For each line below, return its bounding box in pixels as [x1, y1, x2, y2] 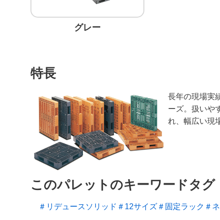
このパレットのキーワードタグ [30, 177, 215, 192]
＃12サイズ [117, 202, 157, 211]
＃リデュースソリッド [38, 202, 117, 211]
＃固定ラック [157, 202, 204, 211]
